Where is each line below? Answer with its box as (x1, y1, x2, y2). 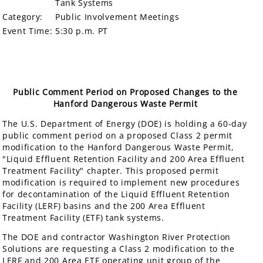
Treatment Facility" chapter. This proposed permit (2, 164, 219, 176)
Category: (2, 11, 43, 23)
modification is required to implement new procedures (2, 176, 240, 188)
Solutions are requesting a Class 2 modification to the (2, 243, 235, 255)
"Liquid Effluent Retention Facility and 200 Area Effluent (2, 153, 245, 164)
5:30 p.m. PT (55, 25, 109, 37)
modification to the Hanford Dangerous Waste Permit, (2, 141, 234, 153)
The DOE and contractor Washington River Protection (2, 231, 231, 243)
